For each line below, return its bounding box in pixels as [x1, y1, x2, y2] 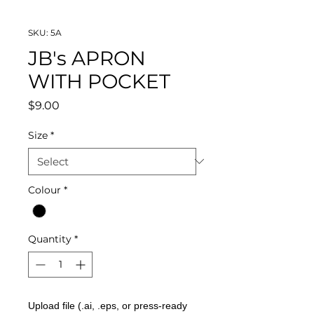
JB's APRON [28, 46, 146, 70]
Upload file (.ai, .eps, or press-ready [28, 299, 187, 311]
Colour [28, 183, 61, 196]
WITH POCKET [28, 69, 170, 93]
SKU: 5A [28, 27, 62, 38]
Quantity [28, 232, 71, 245]
